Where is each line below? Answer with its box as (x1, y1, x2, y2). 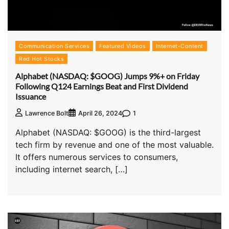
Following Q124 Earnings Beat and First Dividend (15, 81, 188, 91)
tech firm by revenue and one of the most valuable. (15, 140, 214, 150)
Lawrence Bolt (25, 109, 68, 118)
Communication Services (19, 42, 89, 50)
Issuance (15, 91, 46, 101)
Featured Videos (99, 42, 146, 50)
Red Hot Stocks (19, 55, 64, 63)
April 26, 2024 (78, 109, 122, 118)
